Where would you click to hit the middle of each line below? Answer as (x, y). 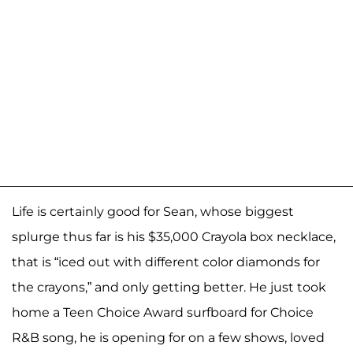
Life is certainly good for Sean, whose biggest (153, 211)
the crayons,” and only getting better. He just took (169, 287)
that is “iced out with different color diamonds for (166, 262)
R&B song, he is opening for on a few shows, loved (168, 337)
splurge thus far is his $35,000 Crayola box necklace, (174, 236)
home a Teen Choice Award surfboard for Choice (163, 312)
